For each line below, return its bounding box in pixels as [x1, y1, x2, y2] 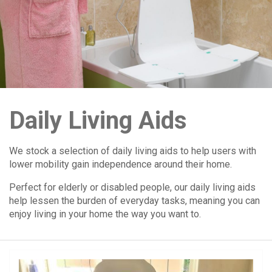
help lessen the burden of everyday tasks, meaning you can [9, 195, 260, 206]
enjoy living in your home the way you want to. [9, 208, 201, 220]
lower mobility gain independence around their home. [9, 158, 232, 170]
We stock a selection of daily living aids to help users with [9, 145, 256, 157]
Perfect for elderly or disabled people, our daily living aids [9, 182, 256, 193]
